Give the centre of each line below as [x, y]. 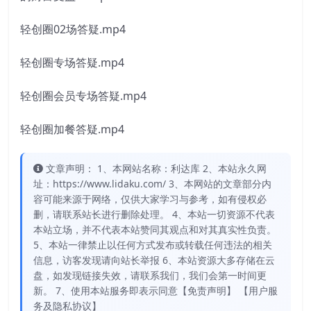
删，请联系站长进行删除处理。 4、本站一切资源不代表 [154, 215]
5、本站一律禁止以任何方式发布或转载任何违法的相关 [153, 245]
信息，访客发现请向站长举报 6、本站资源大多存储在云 [154, 260]
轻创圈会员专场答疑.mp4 [83, 96]
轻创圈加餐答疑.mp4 [72, 129]
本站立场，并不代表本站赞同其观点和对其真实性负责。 [155, 230]
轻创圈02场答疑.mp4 [73, 30]
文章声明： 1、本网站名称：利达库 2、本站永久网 [156, 169]
